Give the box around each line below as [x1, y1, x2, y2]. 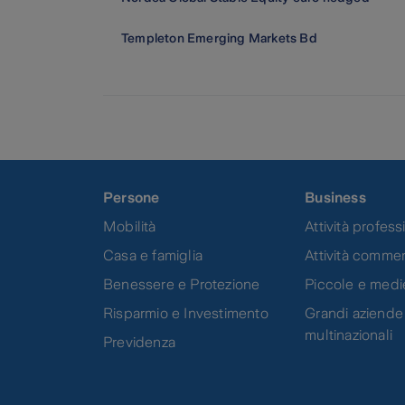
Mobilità [103, 218, 156, 234]
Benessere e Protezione [103, 276, 260, 292]
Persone [103, 189, 160, 205]
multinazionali [305, 326, 393, 343]
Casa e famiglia [103, 247, 202, 263]
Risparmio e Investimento [103, 305, 268, 321]
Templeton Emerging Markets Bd [121, 31, 317, 46]
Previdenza [103, 334, 175, 350]
